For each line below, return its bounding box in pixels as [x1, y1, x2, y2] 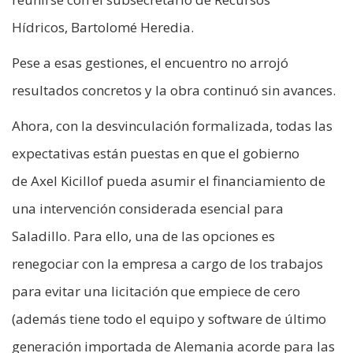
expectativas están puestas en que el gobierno [12, 143, 299, 162]
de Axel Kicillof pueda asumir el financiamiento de [12, 171, 325, 190]
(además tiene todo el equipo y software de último [12, 309, 326, 328]
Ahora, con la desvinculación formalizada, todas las [12, 116, 333, 135]
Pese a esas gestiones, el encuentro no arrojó [12, 53, 288, 72]
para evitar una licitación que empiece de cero [12, 281, 300, 300]
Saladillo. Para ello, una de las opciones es [12, 226, 275, 245]
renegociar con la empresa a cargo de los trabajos [12, 254, 323, 273]
